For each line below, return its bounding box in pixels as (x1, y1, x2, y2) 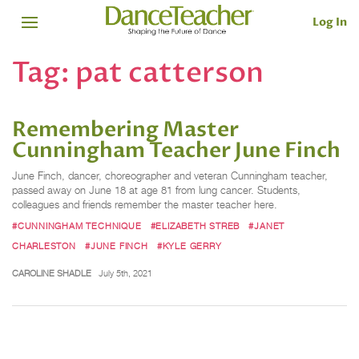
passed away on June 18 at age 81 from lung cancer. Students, (12, 184, 301, 197)
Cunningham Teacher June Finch (12, 136, 341, 166)
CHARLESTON (12, 240, 76, 252)
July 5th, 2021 (98, 267, 152, 279)
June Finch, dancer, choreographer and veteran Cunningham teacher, (12, 170, 328, 183)
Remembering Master (12, 115, 239, 145)
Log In (313, 14, 347, 30)
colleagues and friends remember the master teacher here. (12, 199, 277, 212)
